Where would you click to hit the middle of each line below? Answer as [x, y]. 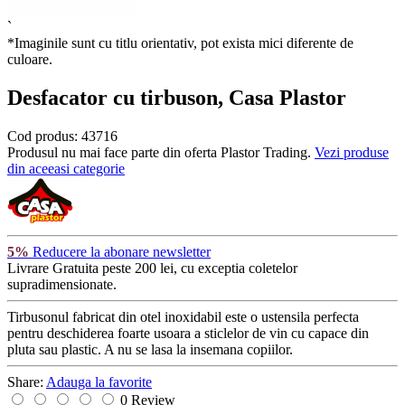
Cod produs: [44, 136]
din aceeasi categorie [66, 168]
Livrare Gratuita [53, 268]
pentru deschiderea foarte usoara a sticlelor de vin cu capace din [188, 333]
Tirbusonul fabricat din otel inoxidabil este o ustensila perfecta [183, 316]
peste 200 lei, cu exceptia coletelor [198, 268]
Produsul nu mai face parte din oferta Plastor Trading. [161, 152]
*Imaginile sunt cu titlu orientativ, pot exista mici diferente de [180, 43]
